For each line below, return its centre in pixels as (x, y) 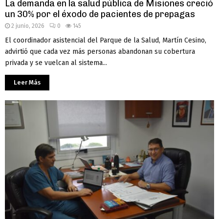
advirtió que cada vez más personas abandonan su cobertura (100, 52)
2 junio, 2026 (28, 26)
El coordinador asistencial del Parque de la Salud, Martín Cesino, (106, 41)
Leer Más (27, 83)
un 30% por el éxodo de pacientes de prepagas (100, 14)
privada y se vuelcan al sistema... (56, 63)
